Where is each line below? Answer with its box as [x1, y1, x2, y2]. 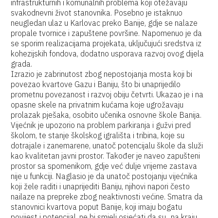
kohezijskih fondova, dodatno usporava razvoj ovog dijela [11, 49, 204, 58]
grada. [11, 59, 33, 69]
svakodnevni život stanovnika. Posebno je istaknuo [11, 8, 183, 18]
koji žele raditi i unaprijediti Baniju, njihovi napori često [11, 182, 190, 191]
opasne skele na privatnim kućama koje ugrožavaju [11, 100, 184, 109]
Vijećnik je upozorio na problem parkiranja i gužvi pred [11, 120, 191, 130]
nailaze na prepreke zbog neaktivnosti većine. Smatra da [11, 192, 203, 201]
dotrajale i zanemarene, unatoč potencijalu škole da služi [11, 141, 203, 150]
